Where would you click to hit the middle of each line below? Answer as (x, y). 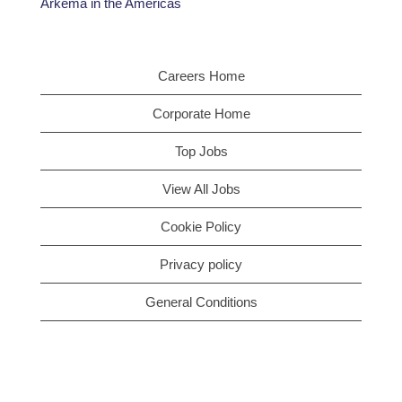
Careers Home (201, 76)
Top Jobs (201, 151)
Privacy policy (201, 264)
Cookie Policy (201, 227)
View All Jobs (201, 189)
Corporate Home (201, 114)
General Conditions (201, 302)
